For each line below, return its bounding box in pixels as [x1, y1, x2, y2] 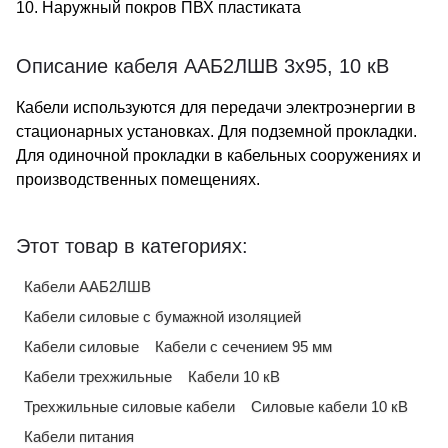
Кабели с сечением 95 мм [155, 338, 332, 355]
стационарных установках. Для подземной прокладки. [16, 123, 417, 140]
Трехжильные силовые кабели [24, 398, 235, 415]
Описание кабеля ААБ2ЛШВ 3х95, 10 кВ [16, 55, 389, 77]
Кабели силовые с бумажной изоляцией [24, 308, 301, 325]
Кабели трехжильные [24, 368, 172, 385]
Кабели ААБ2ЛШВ [24, 278, 151, 295]
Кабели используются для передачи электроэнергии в [16, 99, 416, 116]
